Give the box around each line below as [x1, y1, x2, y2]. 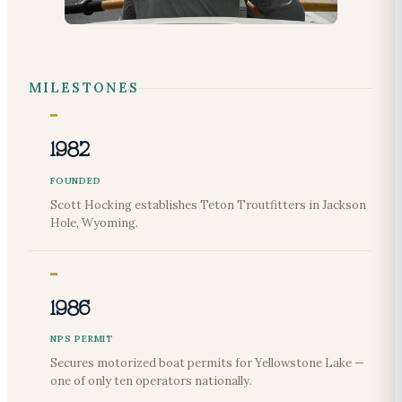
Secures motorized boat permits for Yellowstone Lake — [50, 355, 364, 371]
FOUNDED [50, 174, 101, 187]
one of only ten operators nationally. [50, 373, 252, 389]
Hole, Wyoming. [50, 214, 138, 231]
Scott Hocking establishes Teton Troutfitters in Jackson [50, 197, 366, 213]
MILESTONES [29, 79, 139, 97]
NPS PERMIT [50, 333, 113, 345]
